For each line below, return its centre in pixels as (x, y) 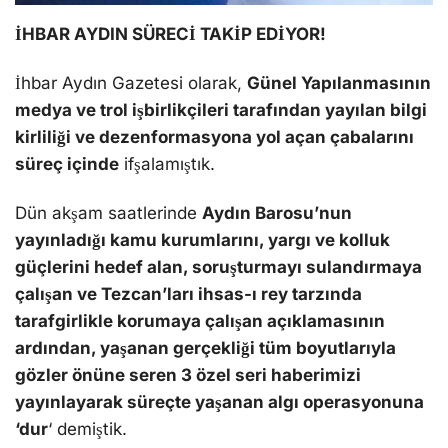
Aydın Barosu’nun (277, 213)
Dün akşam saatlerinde (108, 213)
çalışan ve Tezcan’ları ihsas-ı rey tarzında (188, 294)
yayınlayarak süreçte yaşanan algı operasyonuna (219, 402)
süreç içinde (67, 164)
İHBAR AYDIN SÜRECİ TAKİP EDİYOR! (170, 34)
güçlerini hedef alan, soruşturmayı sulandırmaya (218, 267)
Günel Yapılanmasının (339, 83)
